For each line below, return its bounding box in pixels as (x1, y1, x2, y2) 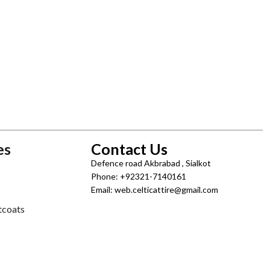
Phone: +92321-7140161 (91, 171, 186, 181)
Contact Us (91, 140, 168, 158)
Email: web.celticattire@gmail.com (91, 184, 218, 195)
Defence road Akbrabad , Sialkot (91, 158, 211, 168)
